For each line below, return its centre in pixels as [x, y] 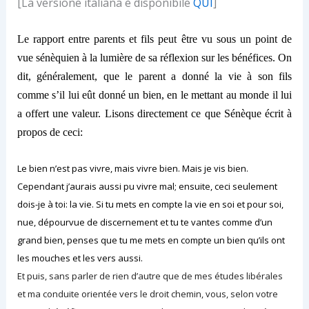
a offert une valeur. [61, 113]
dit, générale [45, 76]
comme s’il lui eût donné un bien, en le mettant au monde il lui [154, 94]
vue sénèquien [49, 57]
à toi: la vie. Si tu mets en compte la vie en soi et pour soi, [164, 205]
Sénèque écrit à [258, 113]
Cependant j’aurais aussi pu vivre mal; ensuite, [116, 187]
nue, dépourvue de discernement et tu [99, 222]
